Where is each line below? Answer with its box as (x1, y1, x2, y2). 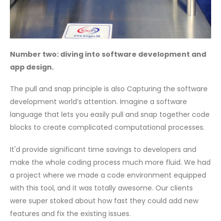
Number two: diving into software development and (10, 49, 206, 59)
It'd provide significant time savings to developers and (10, 144, 196, 154)
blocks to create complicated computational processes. (10, 122, 205, 133)
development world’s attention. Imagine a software (10, 97, 187, 107)
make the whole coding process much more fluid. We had (10, 157, 211, 167)
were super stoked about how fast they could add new (10, 195, 198, 206)
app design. (10, 62, 54, 72)
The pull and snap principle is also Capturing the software (10, 84, 208, 94)
